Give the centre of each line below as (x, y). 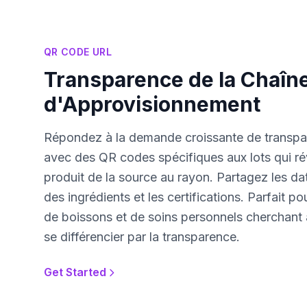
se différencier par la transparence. (142, 237)
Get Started (75, 272)
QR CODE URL (78, 52)
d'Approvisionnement (152, 104)
